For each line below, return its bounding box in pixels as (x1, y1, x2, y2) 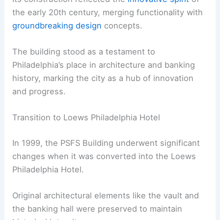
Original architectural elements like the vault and (12, 190, 199, 200)
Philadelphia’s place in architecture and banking (12, 59, 195, 70)
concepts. (102, 20, 143, 30)
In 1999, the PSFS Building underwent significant (12, 137, 200, 148)
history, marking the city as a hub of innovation (12, 73, 194, 83)
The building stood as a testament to (12, 46, 156, 56)
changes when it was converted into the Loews (12, 151, 196, 161)
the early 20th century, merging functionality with (12, 7, 203, 17)
